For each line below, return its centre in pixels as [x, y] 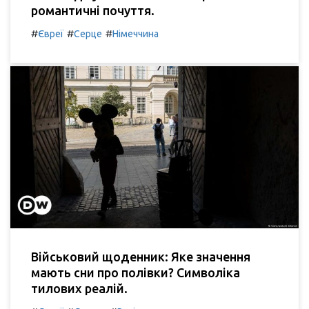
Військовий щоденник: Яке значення [141, 257]
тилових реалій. [79, 288]
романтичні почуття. [93, 10]
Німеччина [136, 33]
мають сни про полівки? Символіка [136, 272]
